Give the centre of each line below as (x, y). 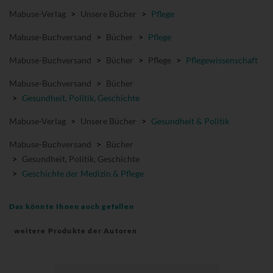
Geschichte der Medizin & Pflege (83, 173)
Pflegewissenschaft (222, 60)
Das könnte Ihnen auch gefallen (72, 206)
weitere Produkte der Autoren (76, 230)
